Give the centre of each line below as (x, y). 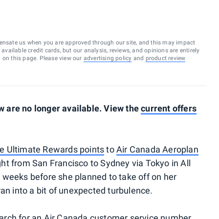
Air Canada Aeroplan (157, 149)
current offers (169, 108)
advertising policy (108, 58)
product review (165, 58)
